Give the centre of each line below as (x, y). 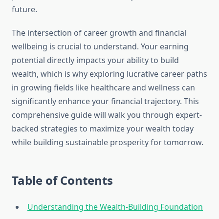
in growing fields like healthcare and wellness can (103, 88)
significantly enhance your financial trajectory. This (105, 101)
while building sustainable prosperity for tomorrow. (108, 142)
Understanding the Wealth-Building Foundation (115, 207)
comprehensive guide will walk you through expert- (107, 115)
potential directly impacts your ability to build (95, 60)
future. (24, 10)
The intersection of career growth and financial (99, 33)
